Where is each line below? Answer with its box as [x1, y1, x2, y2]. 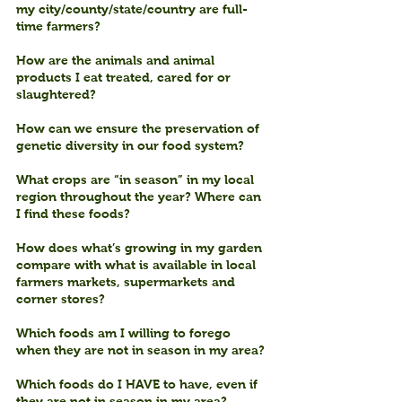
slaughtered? [16, 87, 96, 102]
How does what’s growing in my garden [16, 240, 266, 256]
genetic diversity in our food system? [16, 138, 244, 153]
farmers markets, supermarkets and [16, 275, 239, 290]
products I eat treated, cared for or [16, 70, 234, 85]
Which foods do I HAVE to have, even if [16, 377, 261, 392]
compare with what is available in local [16, 258, 259, 273]
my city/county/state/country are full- [16, 2, 248, 17]
